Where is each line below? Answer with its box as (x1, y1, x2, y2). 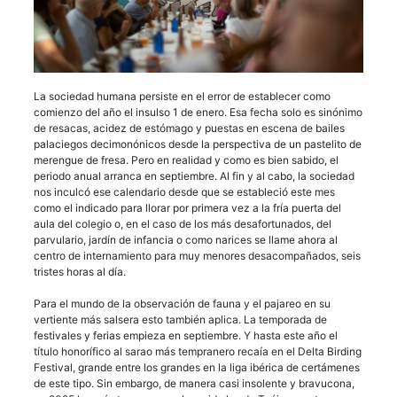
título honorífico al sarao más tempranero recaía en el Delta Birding (34, 344, 362, 358)
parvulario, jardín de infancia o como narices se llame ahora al (34, 232, 338, 246)
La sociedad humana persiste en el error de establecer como (34, 89, 331, 103)
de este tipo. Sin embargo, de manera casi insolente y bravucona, (34, 376, 354, 390)
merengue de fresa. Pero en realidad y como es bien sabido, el (34, 152, 339, 167)
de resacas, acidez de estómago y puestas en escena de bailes (34, 121, 345, 135)
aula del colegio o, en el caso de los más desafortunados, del (34, 216, 331, 230)
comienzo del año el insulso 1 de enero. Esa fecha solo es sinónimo (34, 105, 362, 119)
